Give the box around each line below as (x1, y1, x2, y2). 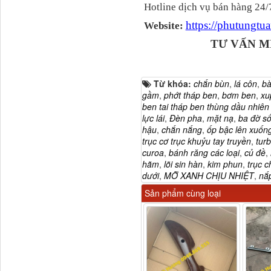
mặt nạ (206, 111, 233, 124)
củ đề (244, 146, 266, 158)
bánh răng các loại (168, 146, 240, 158)
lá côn (233, 77, 257, 90)
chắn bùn (193, 77, 229, 90)
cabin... (38, 131, 65, 144)
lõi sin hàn (163, 157, 203, 170)
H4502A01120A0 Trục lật (3, 120, 100, 132)
